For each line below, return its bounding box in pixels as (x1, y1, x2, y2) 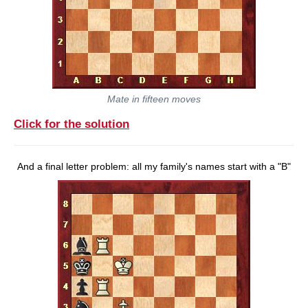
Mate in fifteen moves (107, 93, 201, 104)
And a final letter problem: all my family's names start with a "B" (17, 160, 291, 172)
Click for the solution (14, 117, 129, 131)
